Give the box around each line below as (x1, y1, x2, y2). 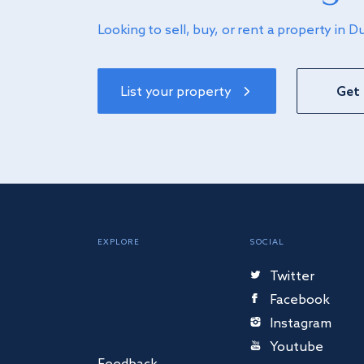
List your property (120, 84, 232, 100)
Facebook (270, 292, 331, 308)
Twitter (270, 268, 315, 284)
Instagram (270, 315, 332, 331)
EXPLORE (97, 236, 141, 247)
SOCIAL (250, 236, 285, 247)
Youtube (270, 339, 324, 355)
